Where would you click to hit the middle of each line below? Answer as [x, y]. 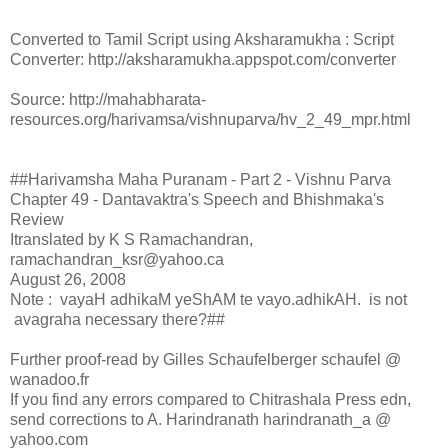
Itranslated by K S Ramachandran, [131, 240]
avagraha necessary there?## [117, 320]
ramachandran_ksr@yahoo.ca [117, 260]
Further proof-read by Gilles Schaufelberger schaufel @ [205, 360]
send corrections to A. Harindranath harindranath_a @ [200, 420]
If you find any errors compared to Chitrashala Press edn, [210, 400]
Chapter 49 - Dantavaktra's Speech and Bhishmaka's [197, 200]
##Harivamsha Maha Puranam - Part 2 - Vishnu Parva [200, 180]
